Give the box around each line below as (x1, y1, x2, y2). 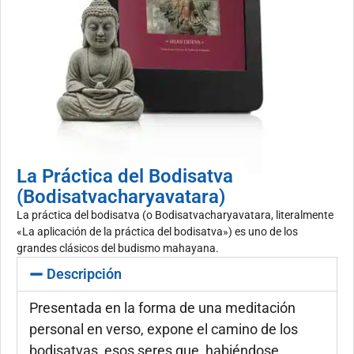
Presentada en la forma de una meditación (29, 299, 296, 317)
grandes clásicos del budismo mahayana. (17, 242, 219, 255)
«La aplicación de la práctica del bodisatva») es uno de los (17, 225, 298, 239)
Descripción (46, 265, 122, 283)
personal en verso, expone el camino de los (29, 321, 298, 338)
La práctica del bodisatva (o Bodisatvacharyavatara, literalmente (17, 209, 333, 222)
